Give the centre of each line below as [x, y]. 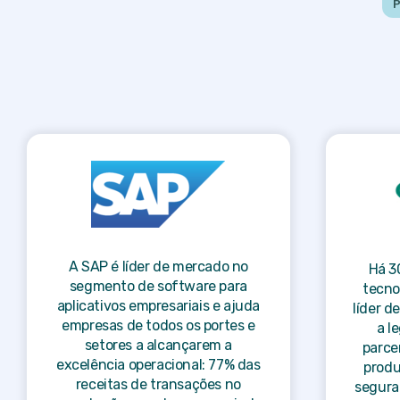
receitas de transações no [158, 384]
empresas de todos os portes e [158, 325]
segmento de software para [158, 286]
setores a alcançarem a [158, 345]
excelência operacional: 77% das [158, 365]
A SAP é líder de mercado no [158, 267]
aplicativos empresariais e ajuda [158, 306]
